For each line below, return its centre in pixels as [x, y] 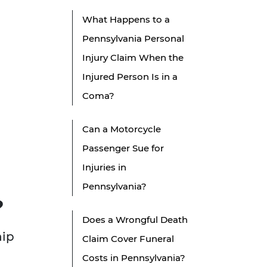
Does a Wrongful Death [135, 220]
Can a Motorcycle [122, 129]
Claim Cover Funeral [128, 239]
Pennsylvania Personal [133, 39]
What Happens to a [126, 20]
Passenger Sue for [123, 148]
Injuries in [104, 167]
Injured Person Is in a [130, 77]
